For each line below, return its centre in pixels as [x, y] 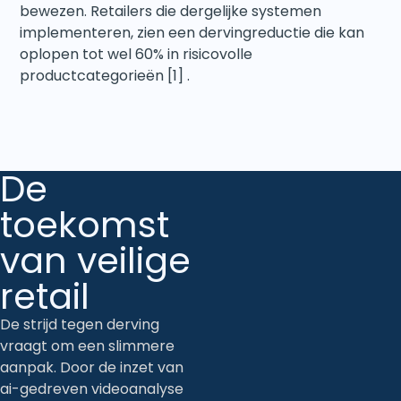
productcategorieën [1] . [105, 75]
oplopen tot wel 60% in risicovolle [137, 54]
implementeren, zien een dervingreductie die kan [192, 32]
